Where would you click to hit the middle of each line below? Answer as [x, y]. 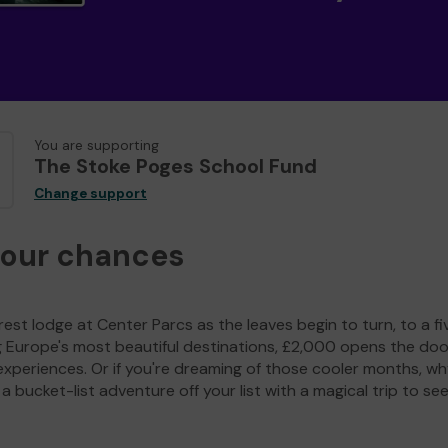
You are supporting [96, 146]
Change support [90, 194]
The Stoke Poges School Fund [175, 166]
